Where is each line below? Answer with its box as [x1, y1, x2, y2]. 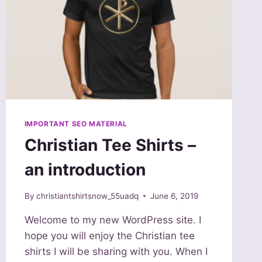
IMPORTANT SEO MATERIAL [24, 119, 127, 129]
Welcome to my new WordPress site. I [24, 213, 201, 226]
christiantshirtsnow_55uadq [36, 191, 139, 201]
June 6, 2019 [150, 191, 198, 201]
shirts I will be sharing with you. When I [24, 245, 208, 257]
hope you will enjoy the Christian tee [24, 229, 195, 242]
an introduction [24, 160, 146, 180]
